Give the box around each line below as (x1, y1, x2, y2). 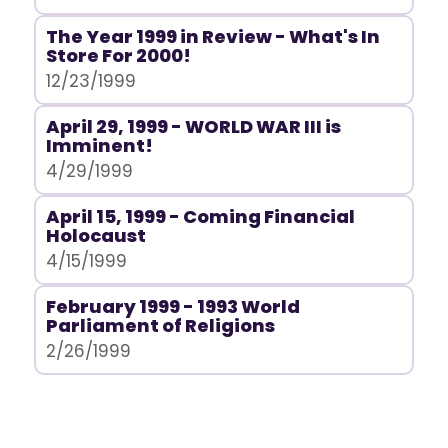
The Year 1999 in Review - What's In (45, 24, 380, 49)
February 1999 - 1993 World (45, 294, 300, 319)
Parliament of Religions (45, 313, 275, 338)
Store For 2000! (45, 43, 191, 68)
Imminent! (45, 133, 153, 158)
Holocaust (45, 223, 146, 248)
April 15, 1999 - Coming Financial (45, 204, 355, 229)
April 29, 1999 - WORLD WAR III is (45, 114, 341, 139)
